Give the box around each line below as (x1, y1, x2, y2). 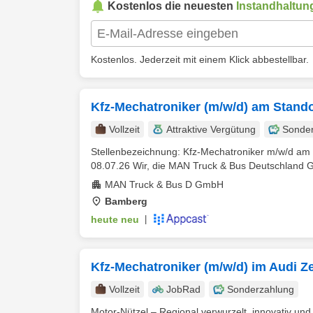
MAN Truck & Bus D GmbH (105, 179, 224, 190)
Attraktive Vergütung (166, 124, 256, 135)
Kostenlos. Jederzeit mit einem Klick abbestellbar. (91, 54, 309, 65)
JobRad (166, 284, 201, 295)
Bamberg (105, 196, 147, 207)
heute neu (91, 214, 139, 225)
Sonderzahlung (227, 284, 294, 295)
